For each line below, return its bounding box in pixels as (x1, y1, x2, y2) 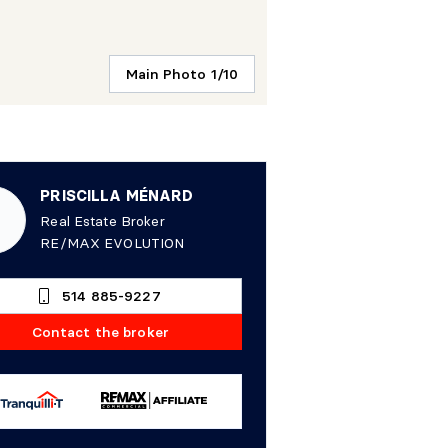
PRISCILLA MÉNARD (40, 185, 194, 205)
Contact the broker (31, 322, 170, 341)
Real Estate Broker (40, 211, 165, 230)
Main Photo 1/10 (126, 64, 239, 83)
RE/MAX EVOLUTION (40, 233, 185, 252)
